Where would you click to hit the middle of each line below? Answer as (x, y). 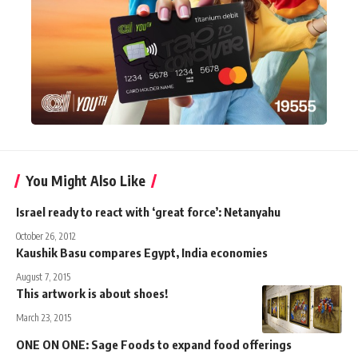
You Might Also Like (86, 180)
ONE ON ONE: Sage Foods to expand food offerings (154, 344)
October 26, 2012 (46, 236)
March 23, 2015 (44, 317)
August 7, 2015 (43, 276)
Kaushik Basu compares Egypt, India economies (142, 252)
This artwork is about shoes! (92, 293)
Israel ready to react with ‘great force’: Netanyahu (148, 211)
